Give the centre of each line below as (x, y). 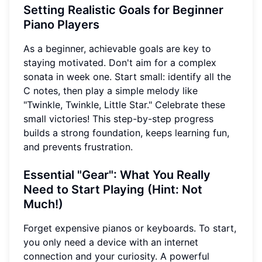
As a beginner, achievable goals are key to (117, 48)
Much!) (43, 204)
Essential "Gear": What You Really (117, 175)
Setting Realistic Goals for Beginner (123, 10)
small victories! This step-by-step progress (118, 118)
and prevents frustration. (78, 146)
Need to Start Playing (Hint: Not (113, 189)
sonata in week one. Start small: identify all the (127, 76)
